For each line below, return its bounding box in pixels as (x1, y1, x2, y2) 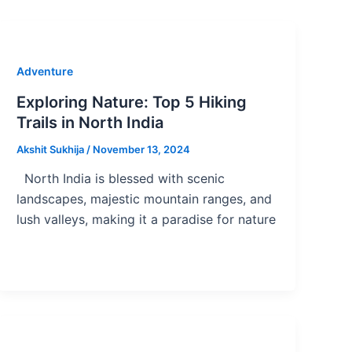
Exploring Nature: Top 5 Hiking (16, 92, 247, 112)
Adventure (16, 64, 74, 78)
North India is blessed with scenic (16, 170, 225, 187)
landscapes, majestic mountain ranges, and (16, 191, 273, 207)
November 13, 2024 (93, 142, 191, 156)
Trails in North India (16, 112, 164, 132)
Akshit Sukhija (16, 142, 87, 156)
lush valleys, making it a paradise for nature (16, 211, 277, 228)
